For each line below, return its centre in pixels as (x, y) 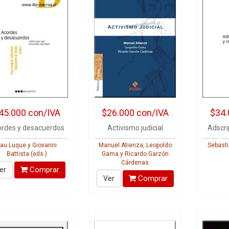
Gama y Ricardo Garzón (135, 154)
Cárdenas (135, 163)
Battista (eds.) (27, 154)
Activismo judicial (135, 128)
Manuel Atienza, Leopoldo (135, 145)
